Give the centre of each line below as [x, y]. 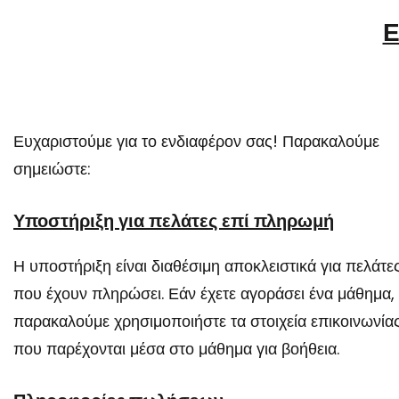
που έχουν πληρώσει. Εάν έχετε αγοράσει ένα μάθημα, [204, 293]
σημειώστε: [52, 169]
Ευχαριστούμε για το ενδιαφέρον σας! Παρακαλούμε [196, 141]
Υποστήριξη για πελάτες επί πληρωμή [174, 222]
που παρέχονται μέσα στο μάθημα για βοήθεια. [176, 349]
